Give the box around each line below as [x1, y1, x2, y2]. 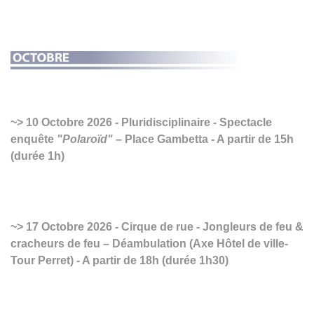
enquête [11, 133, 57, 146]
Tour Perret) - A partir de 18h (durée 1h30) [11, 254, 228, 267]
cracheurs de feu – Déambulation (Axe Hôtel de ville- [11, 238, 288, 250]
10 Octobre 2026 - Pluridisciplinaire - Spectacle [23, 116, 272, 129]
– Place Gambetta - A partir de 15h [113, 133, 294, 146]
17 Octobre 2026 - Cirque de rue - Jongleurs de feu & [23, 221, 303, 233]
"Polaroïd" [57, 133, 113, 146]
